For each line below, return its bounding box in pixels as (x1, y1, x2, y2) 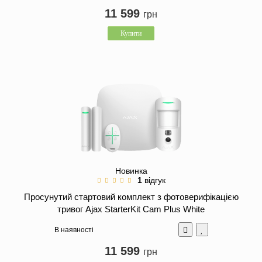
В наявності (54, 225, 94, 234)
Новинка (115, 166, 147, 176)
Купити (120, 29, 142, 38)
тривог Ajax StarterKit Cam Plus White (57, 204, 205, 215)
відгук (144, 175, 166, 185)
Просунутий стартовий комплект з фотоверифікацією (23, 192, 239, 202)
